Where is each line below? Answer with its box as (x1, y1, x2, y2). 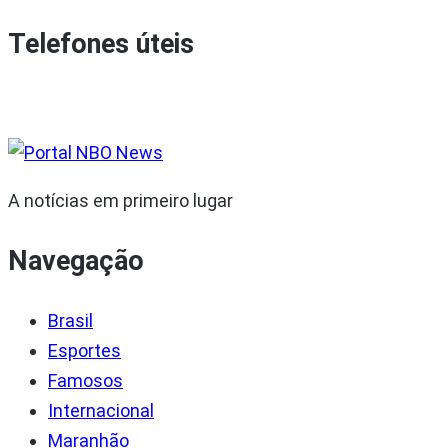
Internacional (48, 400, 154, 422)
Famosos (48, 370, 123, 392)
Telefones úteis (8, 28, 194, 61)
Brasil (48, 310, 93, 332)
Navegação (8, 244, 144, 277)
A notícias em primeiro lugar (8, 189, 233, 211)
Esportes (48, 340, 121, 362)
